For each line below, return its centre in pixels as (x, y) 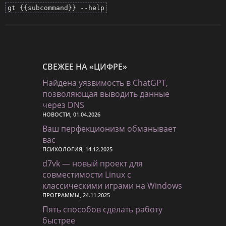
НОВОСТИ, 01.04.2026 (71, 114)
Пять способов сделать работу (102, 209)
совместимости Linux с (87, 174)
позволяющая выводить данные (106, 94)
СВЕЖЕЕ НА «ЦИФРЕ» (85, 66)
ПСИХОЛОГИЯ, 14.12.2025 (77, 149)
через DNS (63, 105)
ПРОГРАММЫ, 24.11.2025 (76, 195)
